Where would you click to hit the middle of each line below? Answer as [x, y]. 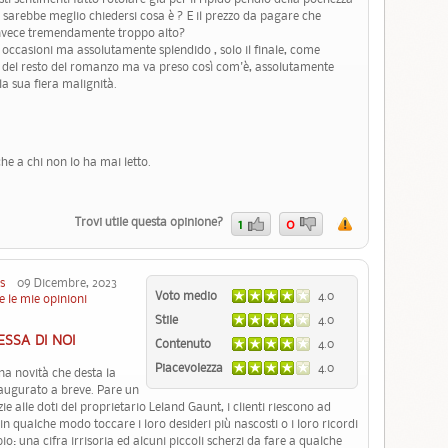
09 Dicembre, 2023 [61, 282]
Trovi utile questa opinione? [151, 221]
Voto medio [187, 295]
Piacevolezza [190, 367]
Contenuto [184, 343]
